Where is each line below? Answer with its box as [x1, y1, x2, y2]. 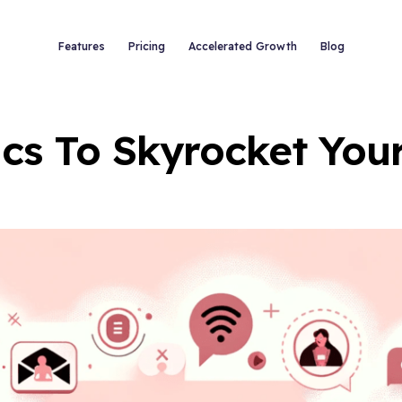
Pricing [127, 39, 165, 53]
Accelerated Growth [188, 39, 297, 53]
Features [57, 39, 105, 53]
